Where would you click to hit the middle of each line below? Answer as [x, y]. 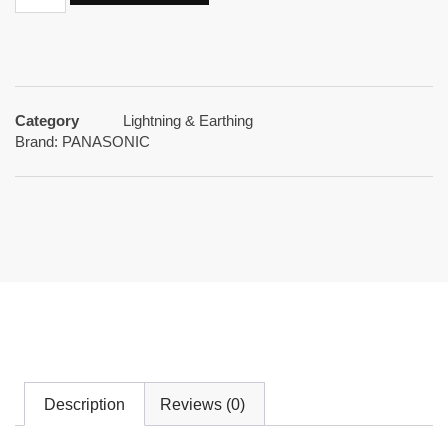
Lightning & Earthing [188, 121]
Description [85, 404]
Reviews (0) [202, 404]
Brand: [38, 141]
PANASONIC [106, 141]
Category [47, 121]
